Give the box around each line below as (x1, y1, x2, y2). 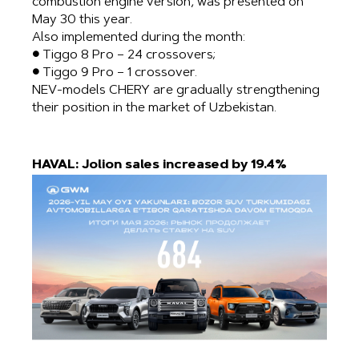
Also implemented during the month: (32, 30, 245, 44)
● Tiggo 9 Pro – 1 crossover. (32, 66, 197, 79)
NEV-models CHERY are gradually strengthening (32, 83, 320, 97)
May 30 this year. (32, 13, 132, 26)
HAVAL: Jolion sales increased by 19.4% (32, 158, 287, 171)
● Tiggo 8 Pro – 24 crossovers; (32, 48, 216, 62)
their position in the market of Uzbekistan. (32, 101, 276, 115)
